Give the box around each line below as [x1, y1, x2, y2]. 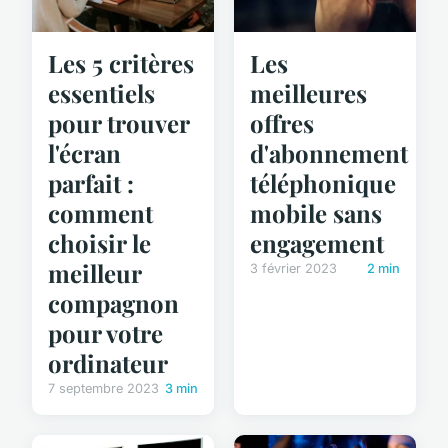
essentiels [48, 77, 155, 110]
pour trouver [48, 107, 189, 140]
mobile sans [250, 197, 382, 230]
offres [250, 107, 314, 140]
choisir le [48, 227, 151, 260]
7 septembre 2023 [48, 381, 159, 397]
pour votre [48, 317, 163, 350]
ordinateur [48, 347, 168, 380]
